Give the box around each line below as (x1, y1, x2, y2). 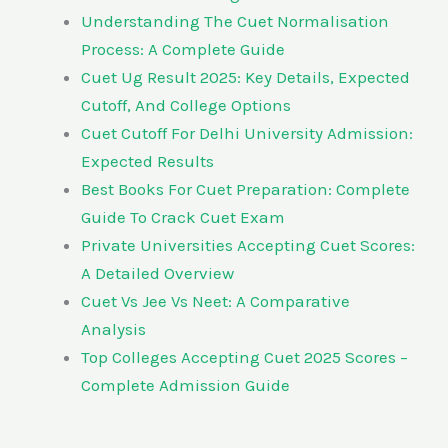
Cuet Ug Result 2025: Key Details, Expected (81, 66, 410, 87)
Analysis (81, 318, 146, 339)
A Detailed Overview (81, 262, 238, 283)
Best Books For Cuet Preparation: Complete (81, 178, 410, 199)
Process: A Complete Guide (81, 38, 285, 59)
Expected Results (81, 150, 214, 171)
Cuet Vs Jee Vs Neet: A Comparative (81, 290, 350, 311)
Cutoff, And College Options (81, 94, 291, 115)
